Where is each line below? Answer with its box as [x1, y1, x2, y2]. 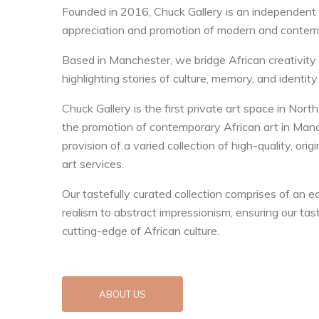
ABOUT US [99, 288, 146, 300]
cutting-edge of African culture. [62, 224, 219, 238]
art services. [62, 157, 124, 171]
